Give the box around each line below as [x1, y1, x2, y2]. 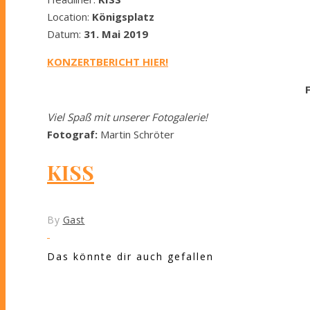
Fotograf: [47, 127, 98, 141]
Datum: [47, 26, 81, 41]
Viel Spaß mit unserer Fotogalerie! [47, 109, 208, 124]
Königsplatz [92, 9, 154, 24]
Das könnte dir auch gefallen [47, 249, 214, 263]
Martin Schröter [98, 127, 174, 141]
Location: [47, 9, 92, 24]
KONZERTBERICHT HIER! [47, 54, 168, 69]
